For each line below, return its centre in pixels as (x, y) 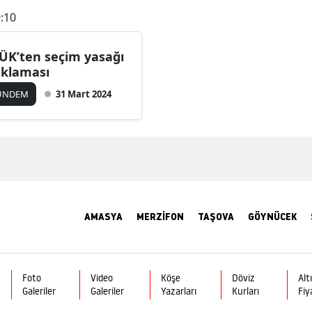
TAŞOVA (216, 216)
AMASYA (103, 216)
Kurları (245, 291)
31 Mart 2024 (84, 94)
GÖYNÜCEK (272, 216)
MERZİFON (160, 216)
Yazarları (179, 291)
